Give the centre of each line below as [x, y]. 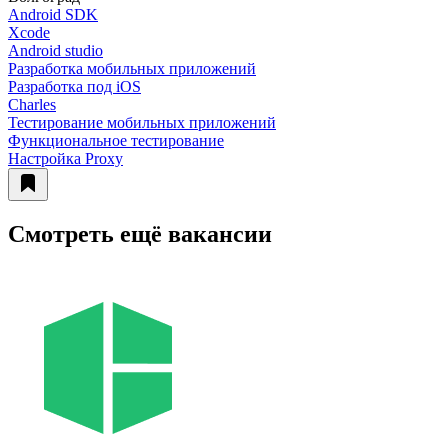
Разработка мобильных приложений [132, 68]
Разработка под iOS [74, 86]
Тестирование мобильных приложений [142, 122]
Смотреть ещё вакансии [140, 233]
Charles [32, 104]
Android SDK [53, 14]
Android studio [55, 50]
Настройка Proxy [65, 158]
